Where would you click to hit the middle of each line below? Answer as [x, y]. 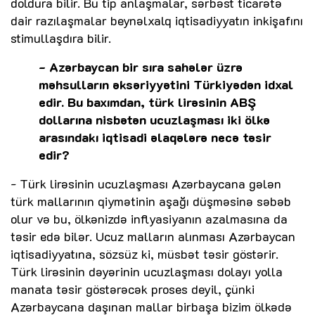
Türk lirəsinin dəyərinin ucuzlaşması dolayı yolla [147, 272]
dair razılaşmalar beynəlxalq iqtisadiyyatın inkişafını [157, 21]
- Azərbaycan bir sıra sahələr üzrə [141, 67]
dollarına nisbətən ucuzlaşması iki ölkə [154, 120]
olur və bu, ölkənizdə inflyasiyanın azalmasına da [149, 219]
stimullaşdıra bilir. [61, 38]
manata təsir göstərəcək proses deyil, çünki [133, 289]
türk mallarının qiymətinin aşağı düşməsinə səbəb [151, 201]
